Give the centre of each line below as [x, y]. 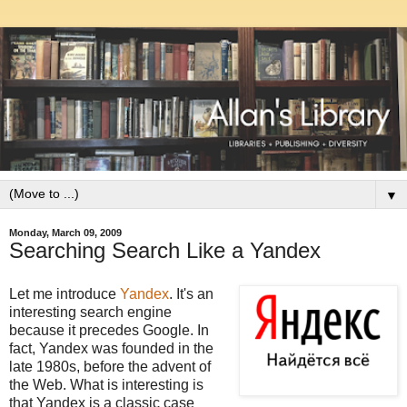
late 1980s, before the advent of [110, 366]
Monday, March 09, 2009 [65, 232]
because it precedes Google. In [109, 330]
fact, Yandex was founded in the [111, 348]
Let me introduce [65, 293]
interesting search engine [90, 312]
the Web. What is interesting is [106, 384]
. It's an [191, 293]
